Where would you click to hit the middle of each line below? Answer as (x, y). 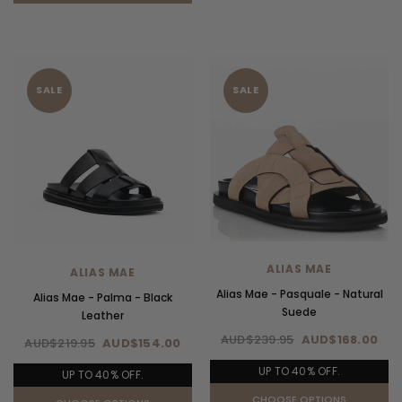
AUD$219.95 (60, 343)
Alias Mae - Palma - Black (103, 297)
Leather (103, 315)
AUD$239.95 (257, 339)
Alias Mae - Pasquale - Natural (299, 293)
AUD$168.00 (340, 339)
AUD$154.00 (142, 343)
